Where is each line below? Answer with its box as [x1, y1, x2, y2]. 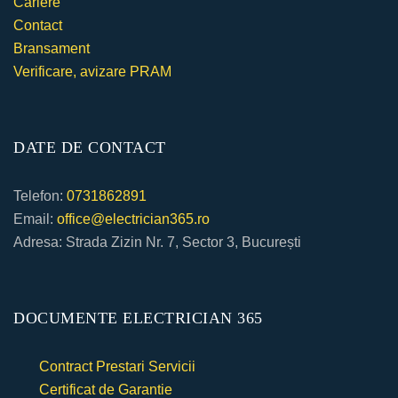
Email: [13, 211, 57, 227]
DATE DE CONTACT [13, 139, 166, 156]
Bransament [13, 41, 90, 56]
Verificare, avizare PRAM [13, 64, 171, 79]
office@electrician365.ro [57, 211, 210, 227]
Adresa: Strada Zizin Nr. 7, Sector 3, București [13, 235, 301, 250]
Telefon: [13, 188, 67, 203]
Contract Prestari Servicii [36, 359, 195, 374]
